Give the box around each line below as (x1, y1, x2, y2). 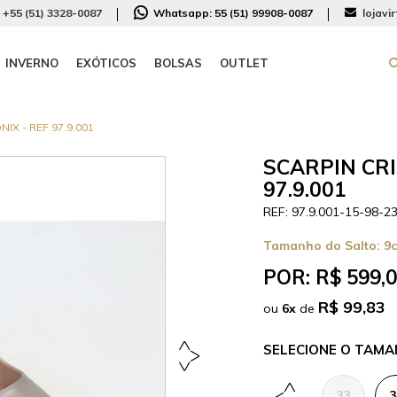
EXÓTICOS (76, 56, 137, 70)
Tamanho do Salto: (263, 237, 385, 253)
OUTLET (220, 56, 269, 70)
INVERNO (5, 56, 59, 70)
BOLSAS (154, 56, 203, 70)
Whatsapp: (151, 6, 214, 19)
